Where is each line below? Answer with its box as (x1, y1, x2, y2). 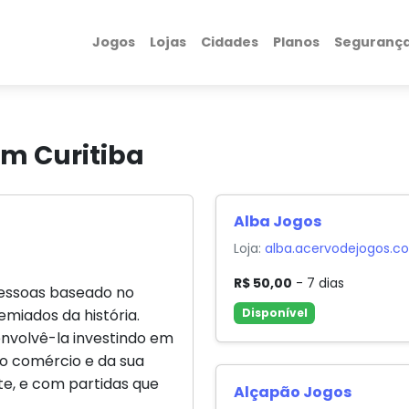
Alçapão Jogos (234, 381, 352, 403)
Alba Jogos (234, 211, 322, 233)
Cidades (200, 33, 258, 51)
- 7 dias (292, 274, 345, 293)
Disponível (241, 305, 308, 321)
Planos (272, 33, 320, 51)
